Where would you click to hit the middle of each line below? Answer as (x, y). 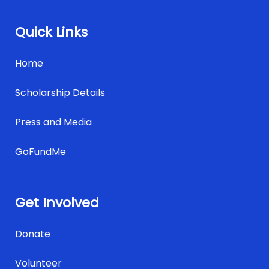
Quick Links (51, 32)
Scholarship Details (60, 93)
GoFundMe (41, 152)
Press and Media (53, 122)
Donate (33, 234)
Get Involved (57, 203)
